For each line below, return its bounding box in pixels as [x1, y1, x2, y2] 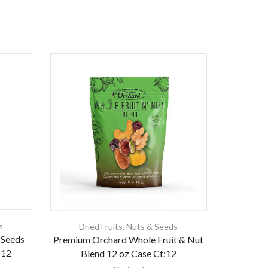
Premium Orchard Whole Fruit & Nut [53, 233, 204, 245]
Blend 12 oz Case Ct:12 [80, 247, 176, 259]
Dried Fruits [79, 221, 123, 232]
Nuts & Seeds [126, 221, 178, 232]
